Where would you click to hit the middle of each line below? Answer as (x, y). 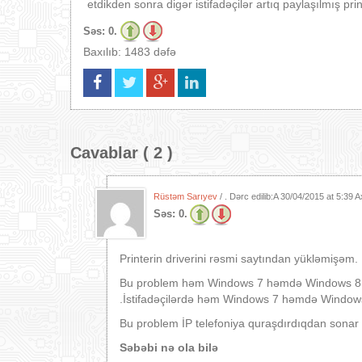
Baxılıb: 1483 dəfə (130, 52)
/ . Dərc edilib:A (249, 196)
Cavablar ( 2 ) (122, 153)
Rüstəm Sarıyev (185, 196)
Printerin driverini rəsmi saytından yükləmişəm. (239, 259)
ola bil (193, 347)
